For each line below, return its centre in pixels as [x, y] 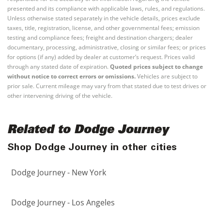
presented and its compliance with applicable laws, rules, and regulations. [106, 9]
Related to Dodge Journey [88, 131]
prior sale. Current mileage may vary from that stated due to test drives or [107, 86]
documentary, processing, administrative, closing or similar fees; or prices [107, 47]
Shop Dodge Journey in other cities [92, 148]
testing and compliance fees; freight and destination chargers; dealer [100, 38]
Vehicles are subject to [167, 77]
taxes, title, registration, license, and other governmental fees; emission [103, 28]
